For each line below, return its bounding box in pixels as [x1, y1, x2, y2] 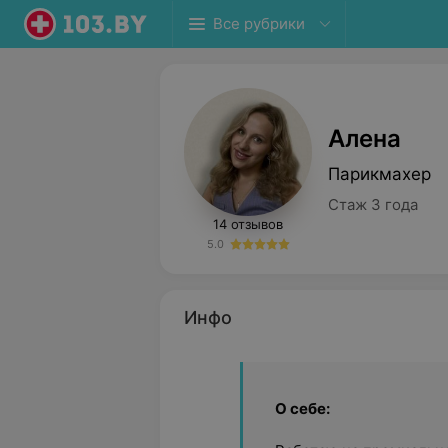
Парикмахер [328, 163, 431, 184]
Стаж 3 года [328, 194, 418, 214]
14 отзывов [213, 216, 283, 232]
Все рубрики [213, 14, 305, 33]
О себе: [275, 399, 330, 418]
